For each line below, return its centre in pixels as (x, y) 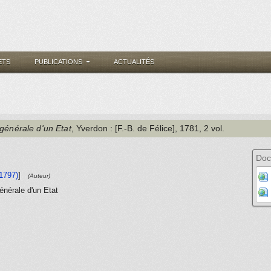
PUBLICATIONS (58, 62)
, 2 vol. (211, 128)
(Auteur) (39, 176)
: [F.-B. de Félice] (141, 128)
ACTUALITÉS (134, 62)
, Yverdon (89, 128)
